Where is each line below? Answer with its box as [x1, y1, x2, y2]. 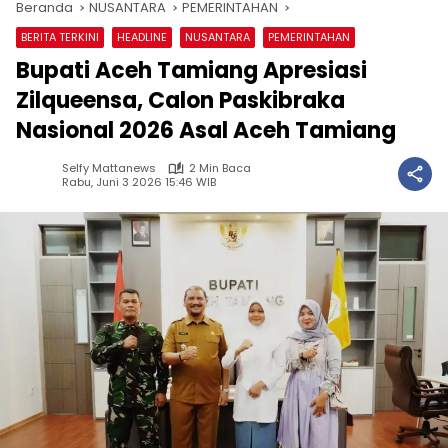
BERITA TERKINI [21, 29, 99, 46]
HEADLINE [117, 29, 167, 46]
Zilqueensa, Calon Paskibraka [16, 85, 345, 117]
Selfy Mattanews [62, 160, 156, 177]
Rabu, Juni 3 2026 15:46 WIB [62, 173, 216, 190]
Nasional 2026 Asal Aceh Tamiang [16, 115, 396, 147]
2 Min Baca [189, 160, 251, 177]
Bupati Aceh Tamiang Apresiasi [16, 55, 367, 87]
